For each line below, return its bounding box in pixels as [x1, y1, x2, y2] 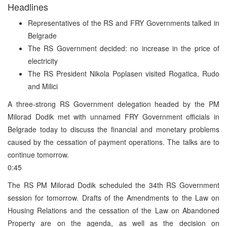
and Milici [28, 81, 58, 91]
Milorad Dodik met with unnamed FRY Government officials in [8, 111, 219, 122]
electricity [28, 55, 58, 66]
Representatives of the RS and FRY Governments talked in [28, 17, 219, 28]
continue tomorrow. [8, 149, 69, 160]
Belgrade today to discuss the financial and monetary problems [8, 124, 219, 134]
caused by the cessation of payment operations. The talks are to [8, 136, 219, 147]
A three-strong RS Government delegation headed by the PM [8, 98, 219, 109]
